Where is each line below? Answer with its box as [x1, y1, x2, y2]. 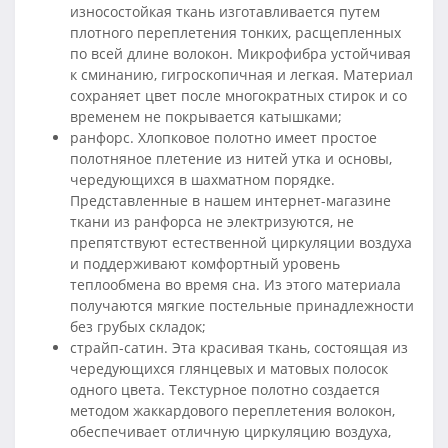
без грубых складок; [70, 317, 206, 337]
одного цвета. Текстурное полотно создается [70, 380, 380, 400]
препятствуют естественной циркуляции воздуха [70, 233, 412, 253]
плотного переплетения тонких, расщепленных [70, 23, 401, 43]
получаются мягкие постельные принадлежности [70, 296, 414, 316]
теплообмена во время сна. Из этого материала [70, 275, 401, 295]
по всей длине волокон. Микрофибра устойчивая [70, 44, 411, 64]
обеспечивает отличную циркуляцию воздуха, [70, 422, 391, 442]
